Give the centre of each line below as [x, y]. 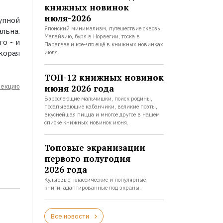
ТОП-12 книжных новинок [104, 77]
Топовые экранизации [95, 148]
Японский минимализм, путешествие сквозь [102, 28]
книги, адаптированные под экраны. [92, 188]
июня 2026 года [79, 88]
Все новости [70, 216]
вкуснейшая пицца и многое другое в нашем [102, 114]
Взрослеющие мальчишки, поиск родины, [98, 99]
